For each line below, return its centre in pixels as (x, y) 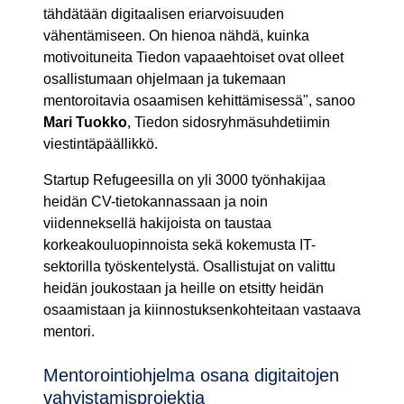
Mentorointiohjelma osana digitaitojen (191, 376)
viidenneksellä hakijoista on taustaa (157, 224)
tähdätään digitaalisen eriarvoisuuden (164, 14)
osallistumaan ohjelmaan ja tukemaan (165, 79)
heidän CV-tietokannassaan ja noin (156, 202)
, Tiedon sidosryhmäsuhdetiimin (229, 123)
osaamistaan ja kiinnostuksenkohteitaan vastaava (202, 310)
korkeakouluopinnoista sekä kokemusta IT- (179, 245)
